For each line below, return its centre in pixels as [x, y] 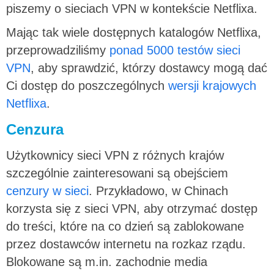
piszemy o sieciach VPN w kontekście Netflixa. [132, 8]
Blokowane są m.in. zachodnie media [107, 261]
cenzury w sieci [47, 191]
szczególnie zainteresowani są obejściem [117, 173]
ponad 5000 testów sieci [173, 50]
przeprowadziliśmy [56, 50]
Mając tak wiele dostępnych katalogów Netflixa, [134, 32]
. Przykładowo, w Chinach [158, 191]
